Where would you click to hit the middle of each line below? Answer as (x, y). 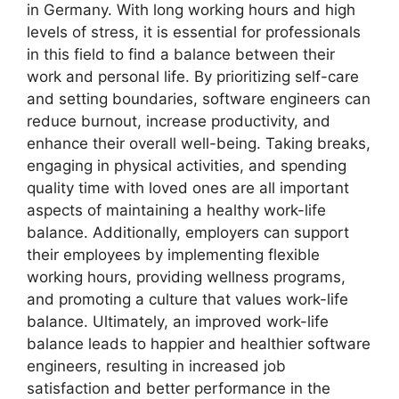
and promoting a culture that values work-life (187, 299)
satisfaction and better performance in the (179, 388)
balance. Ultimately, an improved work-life (178, 321)
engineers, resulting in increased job (156, 366)
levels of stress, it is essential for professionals (194, 32)
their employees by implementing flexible (173, 254)
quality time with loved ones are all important (188, 187)
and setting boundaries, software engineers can (199, 98)
